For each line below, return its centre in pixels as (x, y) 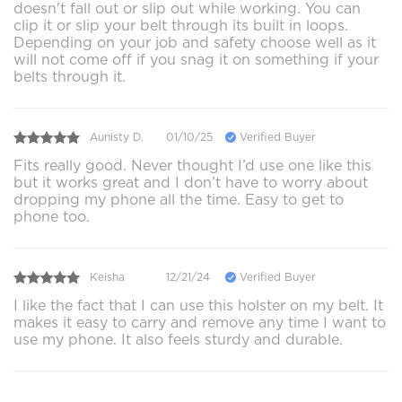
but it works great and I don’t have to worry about (191, 182)
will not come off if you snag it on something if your (196, 59)
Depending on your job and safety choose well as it (195, 42)
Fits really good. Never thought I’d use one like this (192, 165)
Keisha (107, 277)
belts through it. (70, 76)
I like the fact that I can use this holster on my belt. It (198, 305)
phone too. (52, 216)
